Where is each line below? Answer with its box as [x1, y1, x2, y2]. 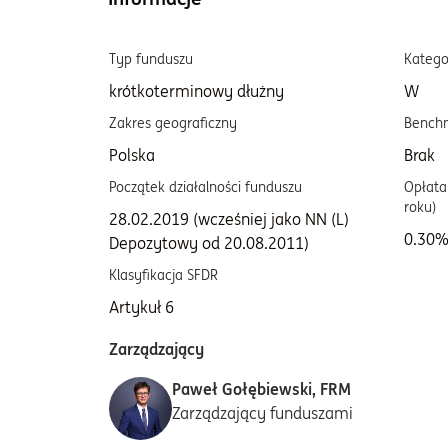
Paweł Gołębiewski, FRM [172, 379, 351, 399]
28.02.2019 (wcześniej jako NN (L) [109, 209, 349, 229]
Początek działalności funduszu [109, 178, 302, 196]
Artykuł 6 [109, 297, 174, 317]
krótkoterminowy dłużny [109, 81, 284, 101]
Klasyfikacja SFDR [109, 266, 218, 284]
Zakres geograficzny [109, 114, 237, 132]
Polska [109, 145, 155, 165]
